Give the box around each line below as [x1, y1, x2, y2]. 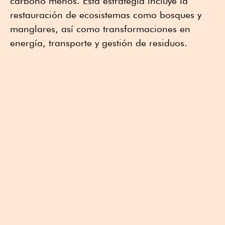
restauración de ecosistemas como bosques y [10, 9, 201, 21]
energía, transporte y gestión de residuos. [10, 37, 187, 49]
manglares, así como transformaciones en [10, 23, 190, 35]
